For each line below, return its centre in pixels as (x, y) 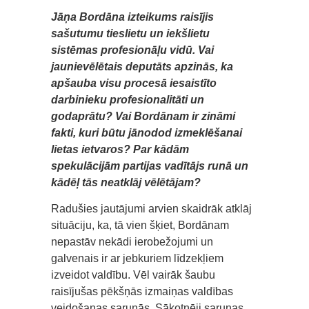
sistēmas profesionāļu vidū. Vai (132, 50)
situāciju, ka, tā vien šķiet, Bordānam (140, 226)
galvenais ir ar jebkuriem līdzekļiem (137, 259)
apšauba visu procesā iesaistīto (134, 83)
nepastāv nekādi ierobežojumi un (132, 242)
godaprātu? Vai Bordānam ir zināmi (143, 117)
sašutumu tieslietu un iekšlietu (130, 34)
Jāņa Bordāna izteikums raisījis (132, 17)
